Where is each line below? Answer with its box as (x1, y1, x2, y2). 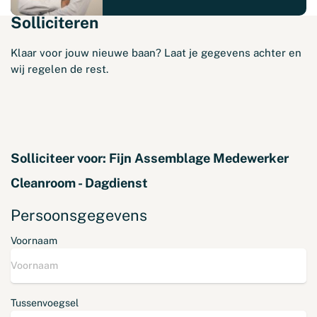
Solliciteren (11, 13, 98, 32)
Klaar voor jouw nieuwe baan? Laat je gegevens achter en (11, 46, 301, 59)
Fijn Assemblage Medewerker (109, 150, 289, 166)
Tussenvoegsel (11, 296, 79, 309)
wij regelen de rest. (11, 62, 108, 75)
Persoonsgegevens (11, 205, 147, 224)
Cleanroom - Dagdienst (11, 175, 148, 190)
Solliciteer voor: (11, 150, 109, 166)
